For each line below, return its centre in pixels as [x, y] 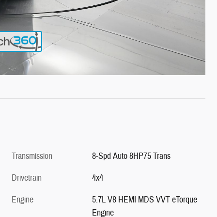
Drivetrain [27, 178]
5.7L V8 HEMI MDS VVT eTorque [145, 200]
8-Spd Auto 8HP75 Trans [132, 156]
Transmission [32, 156]
